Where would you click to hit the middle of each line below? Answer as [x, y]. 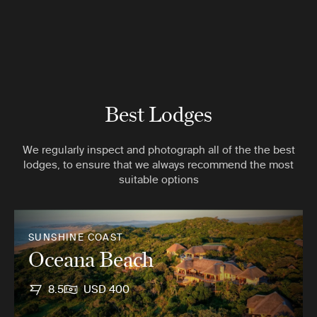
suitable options [158, 179]
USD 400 [106, 289]
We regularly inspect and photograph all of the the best [158, 150]
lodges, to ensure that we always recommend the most [158, 165]
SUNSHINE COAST [76, 237]
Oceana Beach [91, 258]
